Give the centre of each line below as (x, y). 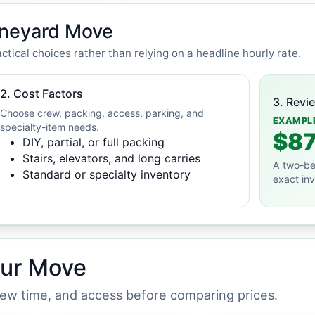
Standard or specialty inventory (107, 174)
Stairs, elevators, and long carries (112, 158)
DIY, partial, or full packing (94, 142)
